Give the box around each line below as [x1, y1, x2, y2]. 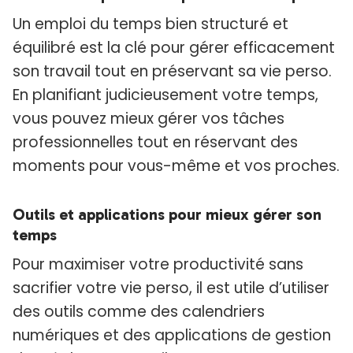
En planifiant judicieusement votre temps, [13, 84, 318, 106]
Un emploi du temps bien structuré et [13, 13, 288, 35]
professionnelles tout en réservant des [13, 132, 298, 154]
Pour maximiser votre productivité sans [13, 254, 303, 276]
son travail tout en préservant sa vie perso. [13, 61, 332, 83]
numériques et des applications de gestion [13, 325, 331, 347]
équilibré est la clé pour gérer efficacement [13, 37, 335, 59]
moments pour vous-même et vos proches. [13, 155, 340, 177]
